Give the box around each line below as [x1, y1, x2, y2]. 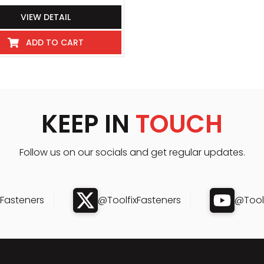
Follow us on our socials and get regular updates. [19, 146, 245, 159]
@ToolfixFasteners [98, 193, 181, 207]
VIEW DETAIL [20, 11, 71, 23]
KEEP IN [41, 107, 136, 141]
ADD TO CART [25, 37, 84, 48]
